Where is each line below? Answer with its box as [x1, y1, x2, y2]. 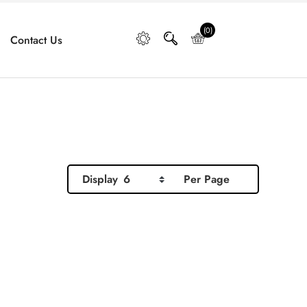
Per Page [184, 171, 230, 188]
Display [82, 171, 118, 188]
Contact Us [10, 32, 62, 48]
